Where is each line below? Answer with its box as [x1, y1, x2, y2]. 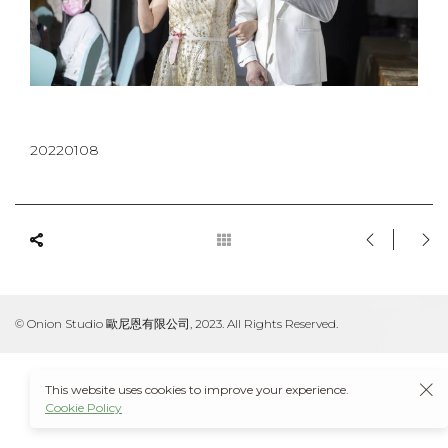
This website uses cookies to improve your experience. [45, 382, 349, 397]
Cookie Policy [45, 400, 122, 415]
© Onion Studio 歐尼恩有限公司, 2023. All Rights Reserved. [15, 316, 338, 331]
